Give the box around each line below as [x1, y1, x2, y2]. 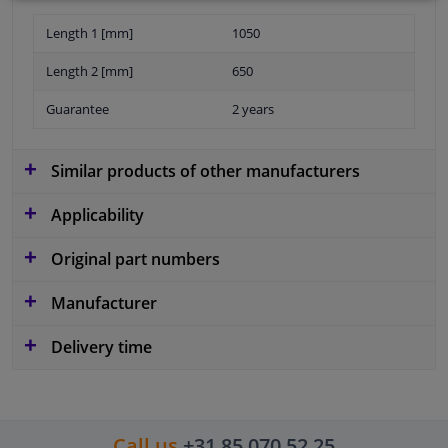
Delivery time [47, 335, 152, 358]
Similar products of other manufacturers [47, 159, 360, 182]
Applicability [47, 203, 144, 226]
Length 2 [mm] [46, 61, 133, 80]
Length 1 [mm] [46, 23, 133, 42]
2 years [232, 99, 274, 118]
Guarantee [46, 99, 109, 118]
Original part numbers [47, 247, 220, 270]
